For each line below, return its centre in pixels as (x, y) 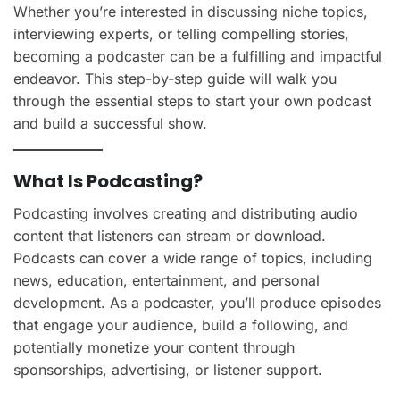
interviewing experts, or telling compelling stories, (181, 33)
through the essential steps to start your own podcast (192, 100)
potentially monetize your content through (154, 347)
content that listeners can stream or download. (170, 235)
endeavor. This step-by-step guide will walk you (175, 78)
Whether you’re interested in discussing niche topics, (191, 11)
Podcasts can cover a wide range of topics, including (193, 258)
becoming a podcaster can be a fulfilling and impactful (198, 56)
